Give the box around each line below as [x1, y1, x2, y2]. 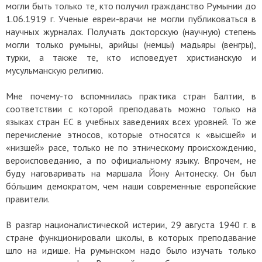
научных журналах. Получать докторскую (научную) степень [6, 26, 256, 38]
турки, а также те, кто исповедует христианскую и [6, 51, 256, 64]
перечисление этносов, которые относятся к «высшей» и [6, 129, 256, 141]
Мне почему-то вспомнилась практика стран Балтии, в [6, 90, 256, 102]
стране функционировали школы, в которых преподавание [6, 232, 256, 244]
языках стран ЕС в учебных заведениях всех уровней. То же [6, 116, 256, 128]
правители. [6, 193, 50, 205]
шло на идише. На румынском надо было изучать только [6, 244, 256, 257]
